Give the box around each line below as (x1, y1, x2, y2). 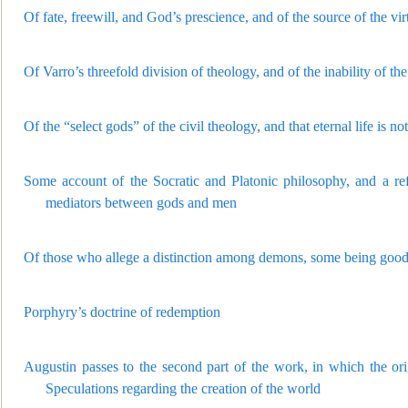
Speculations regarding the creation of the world (46, 381, 321, 396)
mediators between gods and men (46, 195, 237, 210)
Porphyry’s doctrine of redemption (24, 304, 220, 320)
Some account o (24, 173, 120, 189)
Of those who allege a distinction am (24, 250, 233, 265)
